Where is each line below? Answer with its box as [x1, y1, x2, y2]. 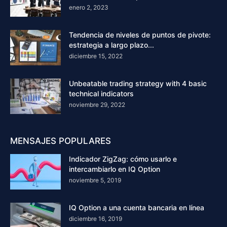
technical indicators [69, 89, 134, 98]
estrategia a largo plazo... [69, 40, 154, 49]
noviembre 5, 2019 [69, 176, 121, 184]
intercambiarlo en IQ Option [69, 164, 160, 173]
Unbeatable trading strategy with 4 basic [69, 79, 207, 88]
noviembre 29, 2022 [69, 100, 125, 108]
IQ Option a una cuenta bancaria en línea [69, 203, 204, 212]
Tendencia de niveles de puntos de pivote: [69, 30, 211, 39]
